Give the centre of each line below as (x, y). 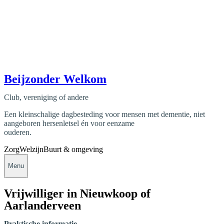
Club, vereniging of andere (46, 97)
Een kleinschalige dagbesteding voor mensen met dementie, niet (104, 114)
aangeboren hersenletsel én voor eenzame (69, 123)
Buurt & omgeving (73, 149)
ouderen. (18, 132)
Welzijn (31, 149)
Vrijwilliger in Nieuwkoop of (77, 194)
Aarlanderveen (42, 206)
